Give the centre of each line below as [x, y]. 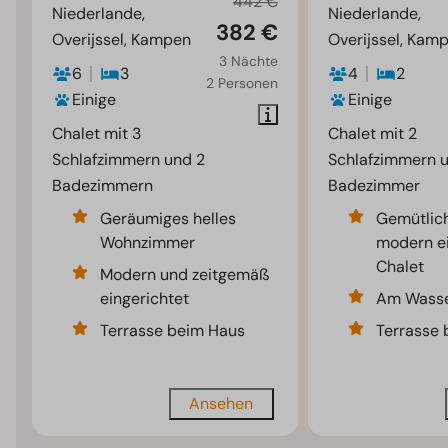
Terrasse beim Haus [173, 331]
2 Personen [241, 83]
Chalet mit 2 [372, 134]
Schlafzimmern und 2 [129, 160]
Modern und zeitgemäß [185, 275]
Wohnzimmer [148, 243]
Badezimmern [103, 186]
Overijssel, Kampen [122, 40]
